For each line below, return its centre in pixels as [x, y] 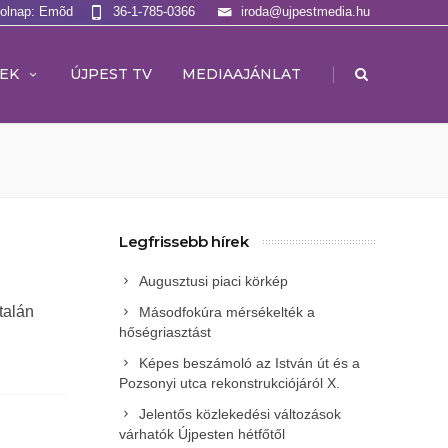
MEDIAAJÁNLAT [241, 74]
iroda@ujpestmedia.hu [305, 11]
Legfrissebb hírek [184, 241]
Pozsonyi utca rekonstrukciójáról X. [229, 383]
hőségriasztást [165, 332]
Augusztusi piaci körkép [213, 281]
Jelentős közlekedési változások [240, 414]
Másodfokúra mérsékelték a [227, 312]
